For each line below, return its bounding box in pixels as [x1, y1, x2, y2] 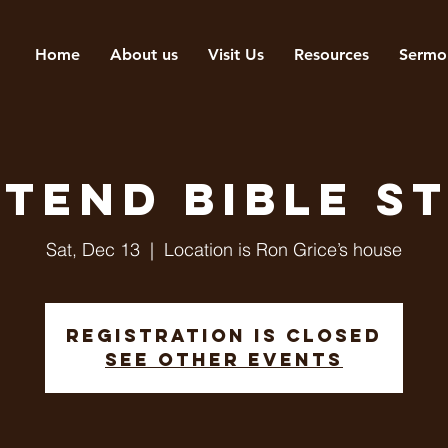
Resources [293, 45, 369, 64]
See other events [105, 348, 343, 371]
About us [109, 45, 178, 64]
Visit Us [207, 45, 264, 64]
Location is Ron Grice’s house [164, 238, 402, 261]
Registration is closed [66, 324, 382, 347]
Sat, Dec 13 [46, 238, 140, 261]
